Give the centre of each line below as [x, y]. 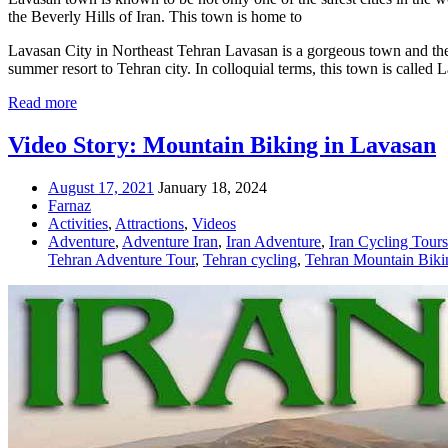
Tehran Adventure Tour [121, 259]
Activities [78, 223]
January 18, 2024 [212, 187]
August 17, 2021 [101, 187]
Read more [42, 102]
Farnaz [69, 205]
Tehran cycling [250, 259]
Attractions [149, 223]
